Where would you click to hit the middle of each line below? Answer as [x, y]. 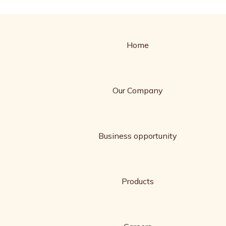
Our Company [138, 90]
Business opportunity [138, 136]
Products [138, 181]
